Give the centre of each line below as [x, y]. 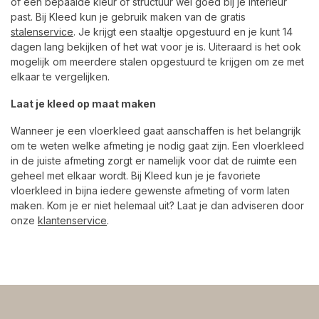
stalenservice [42, 32]
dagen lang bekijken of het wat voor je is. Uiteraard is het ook [156, 47]
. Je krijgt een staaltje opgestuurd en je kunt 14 [183, 32]
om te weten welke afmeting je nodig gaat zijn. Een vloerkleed [157, 145]
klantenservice [72, 220]
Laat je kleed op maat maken [83, 104]
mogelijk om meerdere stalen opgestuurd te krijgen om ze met [157, 62]
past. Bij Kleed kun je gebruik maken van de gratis [128, 17]
